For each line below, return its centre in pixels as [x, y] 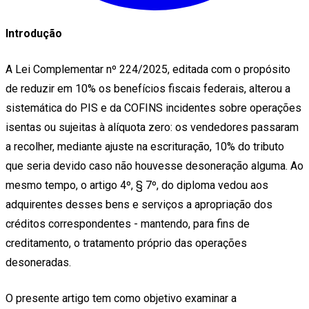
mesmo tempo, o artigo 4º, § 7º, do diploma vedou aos [137, 185]
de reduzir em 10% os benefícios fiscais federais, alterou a [148, 88]
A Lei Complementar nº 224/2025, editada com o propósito [148, 69]
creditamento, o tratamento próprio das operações [126, 243]
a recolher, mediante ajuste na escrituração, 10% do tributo [145, 146]
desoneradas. [38, 262]
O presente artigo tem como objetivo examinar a [121, 298]
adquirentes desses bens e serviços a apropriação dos [139, 204]
